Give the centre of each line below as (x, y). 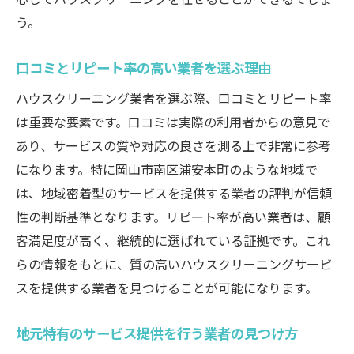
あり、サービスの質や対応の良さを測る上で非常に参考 (173, 145)
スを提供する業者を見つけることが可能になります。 (167, 288)
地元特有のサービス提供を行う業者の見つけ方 (157, 333)
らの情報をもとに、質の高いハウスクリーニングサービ (174, 264)
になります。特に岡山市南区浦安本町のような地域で (167, 169)
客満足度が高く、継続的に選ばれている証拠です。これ (173, 240)
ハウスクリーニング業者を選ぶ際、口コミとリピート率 (174, 98)
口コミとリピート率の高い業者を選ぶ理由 (143, 68)
